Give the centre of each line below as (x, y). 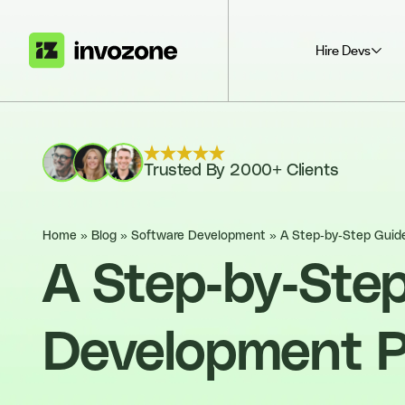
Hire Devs (343, 51)
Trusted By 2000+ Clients (241, 170)
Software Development (198, 236)
